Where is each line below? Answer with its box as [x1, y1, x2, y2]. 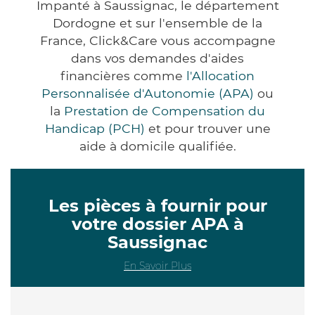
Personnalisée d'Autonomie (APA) [41, 85, 254, 101]
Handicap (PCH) [44, 120, 145, 136]
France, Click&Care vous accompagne [39, 32, 276, 48]
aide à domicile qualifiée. [79, 138, 236, 153]
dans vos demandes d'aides [71, 50, 244, 65]
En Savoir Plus [124, 259, 191, 272]
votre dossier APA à [71, 213, 244, 234]
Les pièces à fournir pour [48, 195, 267, 216]
